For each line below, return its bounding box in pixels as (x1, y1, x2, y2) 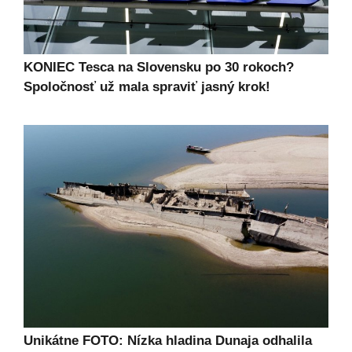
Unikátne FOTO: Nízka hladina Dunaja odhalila (24, 333, 312, 349)
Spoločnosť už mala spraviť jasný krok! (24, 79, 270, 94)
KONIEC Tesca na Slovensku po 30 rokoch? (24, 59, 294, 75)
